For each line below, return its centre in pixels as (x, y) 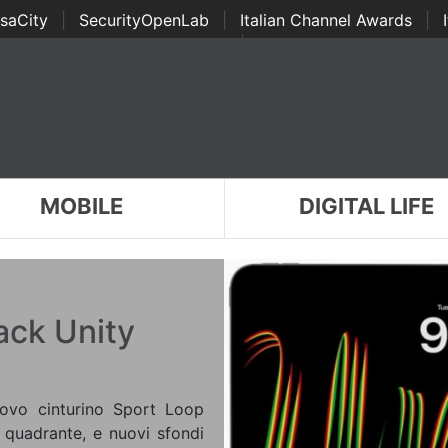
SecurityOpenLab (143, 20)
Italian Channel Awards (325, 20)
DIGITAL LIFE (367, 206)
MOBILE (81, 206)
